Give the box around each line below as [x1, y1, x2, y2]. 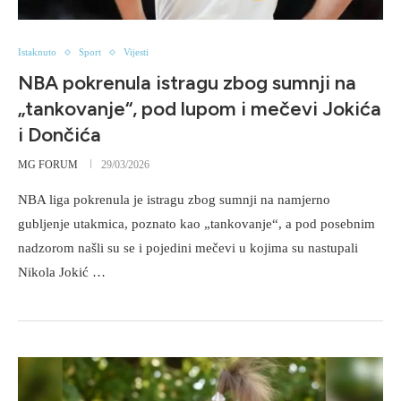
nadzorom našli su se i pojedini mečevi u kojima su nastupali [18, 241, 358, 256]
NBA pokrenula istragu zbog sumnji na [18, 71, 356, 96]
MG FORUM [18, 158, 78, 172]
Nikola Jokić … [18, 265, 106, 280]
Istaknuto [18, 47, 56, 58]
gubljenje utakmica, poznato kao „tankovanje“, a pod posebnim [18, 217, 375, 232]
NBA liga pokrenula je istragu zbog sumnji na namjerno [18, 192, 330, 208]
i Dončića [18, 123, 101, 148]
